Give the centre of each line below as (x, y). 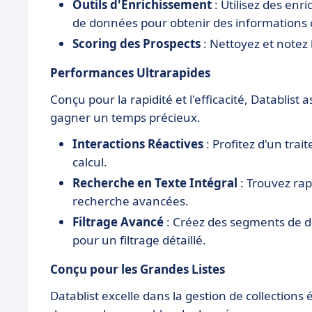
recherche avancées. (131, 201)
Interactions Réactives (138, 143)
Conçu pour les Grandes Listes (138, 269)
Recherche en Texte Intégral (155, 182)
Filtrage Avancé (118, 221)
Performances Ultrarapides (130, 72)
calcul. (90, 162)
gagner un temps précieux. (125, 117)
